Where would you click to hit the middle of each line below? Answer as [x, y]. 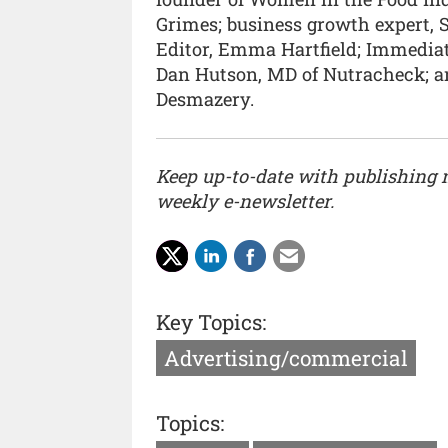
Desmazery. [205, 99]
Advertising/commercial [286, 357]
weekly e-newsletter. [245, 201]
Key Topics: [211, 321]
